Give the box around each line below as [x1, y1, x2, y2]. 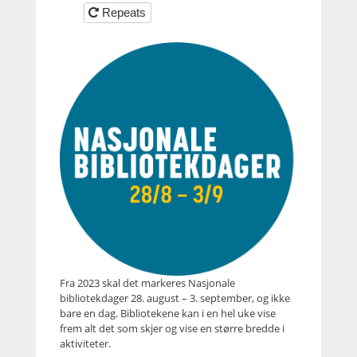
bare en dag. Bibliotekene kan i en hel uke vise [59, 306, 276, 321]
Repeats [101, 6, 149, 19]
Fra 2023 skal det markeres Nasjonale [59, 276, 235, 291]
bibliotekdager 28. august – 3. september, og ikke [59, 291, 290, 306]
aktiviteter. [59, 336, 111, 351]
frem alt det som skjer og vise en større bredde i [59, 321, 284, 336]
